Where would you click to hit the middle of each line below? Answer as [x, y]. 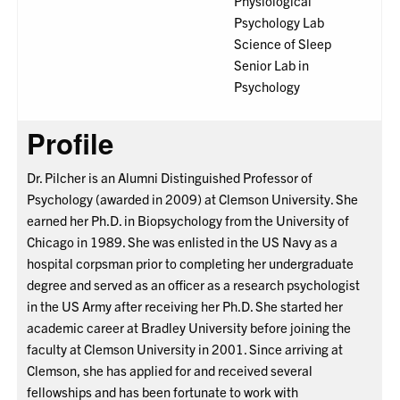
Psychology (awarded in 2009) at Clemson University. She [193, 199]
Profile [71, 144]
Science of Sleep [283, 44]
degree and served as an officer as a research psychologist [194, 285]
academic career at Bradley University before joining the [189, 328]
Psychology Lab [279, 22]
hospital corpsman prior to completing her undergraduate [191, 263]
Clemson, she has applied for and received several [170, 371]
